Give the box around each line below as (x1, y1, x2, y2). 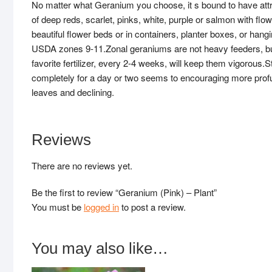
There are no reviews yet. (32, 159, 132, 172)
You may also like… (32, 239, 168, 258)
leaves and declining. (32, 86, 114, 99)
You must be (32, 200, 84, 214)
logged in (84, 200, 119, 214)
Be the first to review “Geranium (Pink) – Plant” (32, 186, 217, 199)
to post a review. (119, 200, 186, 214)
